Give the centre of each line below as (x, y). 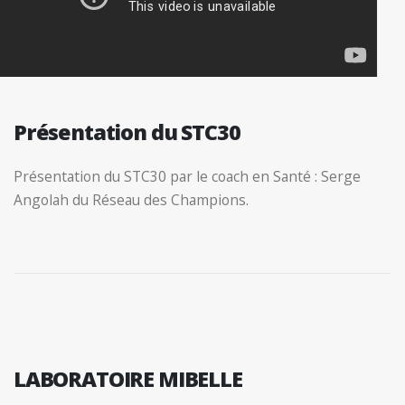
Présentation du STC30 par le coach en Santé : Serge (187, 176)
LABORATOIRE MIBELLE (128, 378)
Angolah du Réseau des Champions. (131, 199)
